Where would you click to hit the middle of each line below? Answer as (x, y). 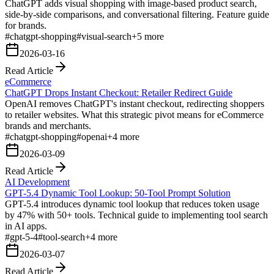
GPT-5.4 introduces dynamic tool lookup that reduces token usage (132, 204)
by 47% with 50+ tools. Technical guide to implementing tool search (136, 215)
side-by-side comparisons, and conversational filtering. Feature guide (137, 14)
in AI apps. (26, 226)
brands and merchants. (48, 125)
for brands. (26, 25)
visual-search (106, 36)
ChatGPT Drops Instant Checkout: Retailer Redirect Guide (119, 92)
